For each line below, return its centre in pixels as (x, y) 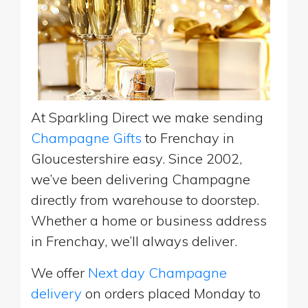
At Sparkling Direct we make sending (147, 117)
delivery (56, 293)
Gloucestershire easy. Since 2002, (136, 158)
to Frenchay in (188, 137)
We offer (59, 272)
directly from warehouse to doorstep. (145, 199)
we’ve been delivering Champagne (141, 179)
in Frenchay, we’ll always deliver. (134, 241)
